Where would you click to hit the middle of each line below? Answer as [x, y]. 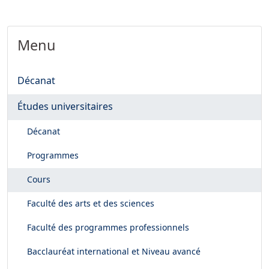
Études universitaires [65, 106]
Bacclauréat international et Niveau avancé [114, 251]
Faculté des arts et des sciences [91, 203]
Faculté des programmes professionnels [108, 227]
